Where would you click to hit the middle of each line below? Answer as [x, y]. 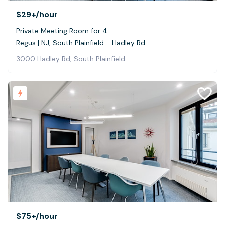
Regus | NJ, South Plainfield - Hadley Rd [81, 42]
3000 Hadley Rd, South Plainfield [71, 59]
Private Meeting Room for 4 [62, 30]
